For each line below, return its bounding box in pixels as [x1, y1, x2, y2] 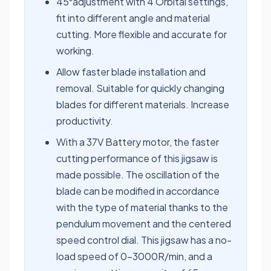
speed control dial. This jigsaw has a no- [56, 233, 232, 246]
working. [56, 44, 94, 57]
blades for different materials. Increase [56, 97, 229, 111]
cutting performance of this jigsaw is [56, 151, 218, 165]
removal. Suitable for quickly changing [56, 81, 224, 94]
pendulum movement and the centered [56, 217, 231, 230]
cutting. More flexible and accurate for [56, 27, 227, 41]
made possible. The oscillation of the [56, 168, 220, 181]
